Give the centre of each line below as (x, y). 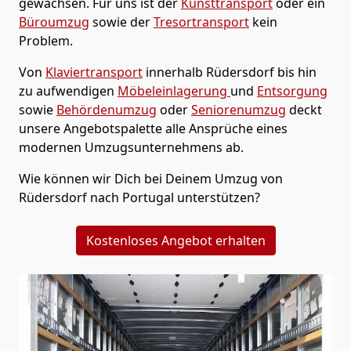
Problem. (46, 40)
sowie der (121, 22)
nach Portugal (132, 197)
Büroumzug (54, 22)
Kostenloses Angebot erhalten (175, 240)
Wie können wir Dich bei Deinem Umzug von (151, 178)
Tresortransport (201, 22)
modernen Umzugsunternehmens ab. (131, 147)
